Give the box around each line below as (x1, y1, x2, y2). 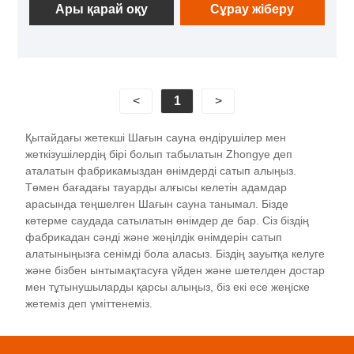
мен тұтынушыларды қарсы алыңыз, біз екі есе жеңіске (25, 280, 311, 293)
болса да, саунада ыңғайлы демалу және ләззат (29, 39, 313, 53)
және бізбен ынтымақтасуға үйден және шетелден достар (25, 263, 326, 277)
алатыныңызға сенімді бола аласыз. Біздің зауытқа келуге (25, 247, 326, 260)
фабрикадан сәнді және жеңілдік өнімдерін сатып (25, 230, 283, 243)
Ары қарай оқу (55, 2, 149, 16)
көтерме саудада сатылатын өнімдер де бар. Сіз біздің (25, 213, 310, 227)
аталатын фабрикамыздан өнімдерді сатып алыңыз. (25, 164, 297, 177)
